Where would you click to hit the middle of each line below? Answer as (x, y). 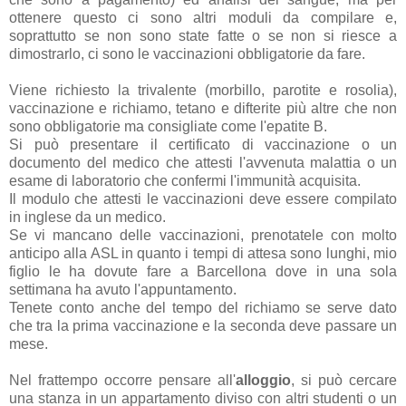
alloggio (263, 381)
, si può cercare (344, 381)
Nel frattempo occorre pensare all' (122, 381)
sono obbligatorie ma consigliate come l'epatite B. (168, 127)
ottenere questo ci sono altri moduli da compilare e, (203, 18)
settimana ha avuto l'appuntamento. (123, 290)
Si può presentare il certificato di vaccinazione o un (203, 145)
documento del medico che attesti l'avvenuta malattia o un (203, 163)
